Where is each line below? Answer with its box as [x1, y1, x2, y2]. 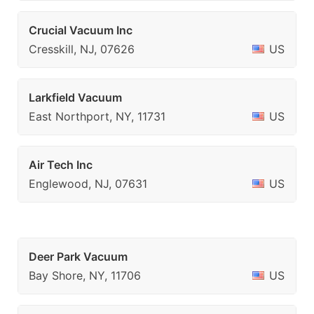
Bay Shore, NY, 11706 [29, 268, 141, 282]
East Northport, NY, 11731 [29, 109, 165, 123]
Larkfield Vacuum [29, 90, 122, 104]
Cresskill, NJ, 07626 [29, 42, 135, 56]
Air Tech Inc [29, 158, 93, 172]
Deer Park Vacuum [29, 250, 128, 264]
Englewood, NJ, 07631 [29, 177, 147, 191]
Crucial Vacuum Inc [29, 23, 132, 37]
